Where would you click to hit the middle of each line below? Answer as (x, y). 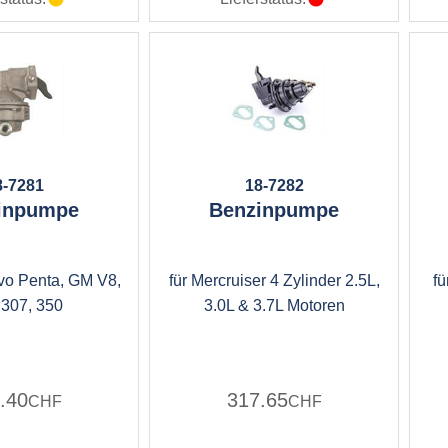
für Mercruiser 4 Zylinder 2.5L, (274, 280)
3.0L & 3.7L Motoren (274, 305)
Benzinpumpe (274, 210)
